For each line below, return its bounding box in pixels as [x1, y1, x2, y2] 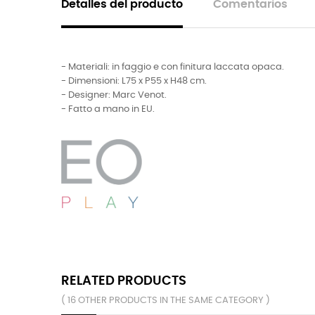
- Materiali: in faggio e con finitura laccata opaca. [61, 62, 284, 72]
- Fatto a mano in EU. [61, 104, 155, 114]
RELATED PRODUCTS [61, 274, 186, 288]
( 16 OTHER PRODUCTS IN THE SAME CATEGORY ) [61, 295, 270, 305]
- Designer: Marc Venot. [61, 90, 167, 100]
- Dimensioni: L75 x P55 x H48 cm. [61, 76, 209, 86]
